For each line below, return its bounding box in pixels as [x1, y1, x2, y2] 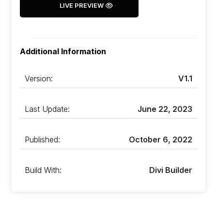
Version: [25, 74, 53, 84]
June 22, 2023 [137, 104, 192, 114]
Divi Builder [149, 165, 192, 175]
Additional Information [20, 46, 107, 57]
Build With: [25, 165, 62, 175]
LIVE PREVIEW [60, 1, 104, 10]
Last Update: [25, 104, 70, 114]
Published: [25, 135, 61, 145]
